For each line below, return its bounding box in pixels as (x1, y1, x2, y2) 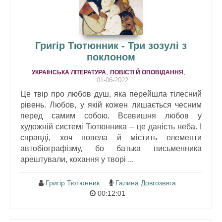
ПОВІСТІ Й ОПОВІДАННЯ (110, 68, 183, 76)
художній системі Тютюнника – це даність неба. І (20, 122, 202, 131)
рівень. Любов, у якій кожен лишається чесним (20, 100, 202, 109)
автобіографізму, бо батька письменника (20, 144, 202, 153)
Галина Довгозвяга (115, 178, 176, 187)
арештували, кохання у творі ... (20, 155, 134, 164)
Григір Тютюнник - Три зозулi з (35, 40, 187, 51)
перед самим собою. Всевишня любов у (20, 111, 202, 120)
